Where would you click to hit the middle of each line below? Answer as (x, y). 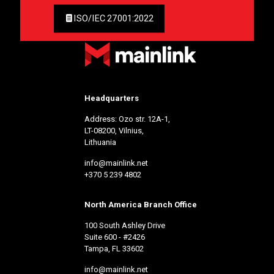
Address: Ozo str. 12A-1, (127, 119)
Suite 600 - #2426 (115, 237)
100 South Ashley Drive (125, 226)
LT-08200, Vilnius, (114, 131)
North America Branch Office (141, 205)
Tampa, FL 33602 (114, 249)
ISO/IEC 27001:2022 (113, 18)
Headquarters (112, 98)
